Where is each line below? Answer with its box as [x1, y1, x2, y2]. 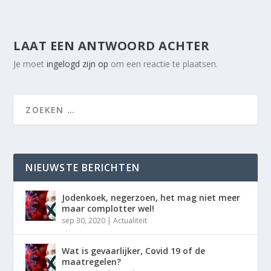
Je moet [13, 58, 47, 70]
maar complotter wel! [62, 203, 155, 215]
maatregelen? [62, 256, 122, 268]
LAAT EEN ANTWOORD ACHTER [13, 38, 210, 54]
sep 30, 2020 [62, 215, 106, 226]
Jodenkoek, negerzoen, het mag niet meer [62, 192, 241, 204]
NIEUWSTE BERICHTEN [25, 161, 140, 175]
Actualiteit [113, 215, 148, 226]
